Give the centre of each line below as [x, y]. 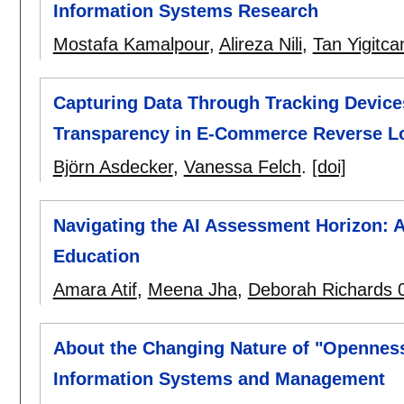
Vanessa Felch [242, 166]
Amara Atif [95, 290]
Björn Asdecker [113, 166]
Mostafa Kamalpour [131, 44]
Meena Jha [192, 290]
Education [96, 257]
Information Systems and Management [219, 379]
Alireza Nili [260, 44]
